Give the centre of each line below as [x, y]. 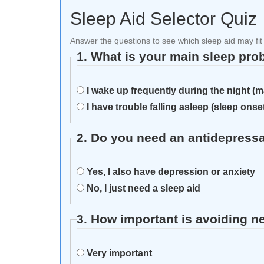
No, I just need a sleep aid [142, 188]
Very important [118, 253]
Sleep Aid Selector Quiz [164, 18]
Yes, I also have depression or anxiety [170, 171]
